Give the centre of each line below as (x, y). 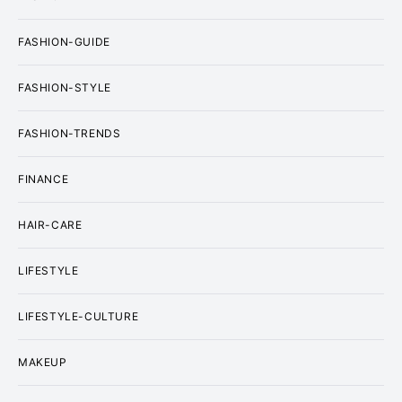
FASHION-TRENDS (70, 133)
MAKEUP (43, 362)
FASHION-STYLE (65, 87)
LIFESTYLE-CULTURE (79, 316)
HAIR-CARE (50, 225)
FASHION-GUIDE (64, 42)
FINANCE (44, 179)
